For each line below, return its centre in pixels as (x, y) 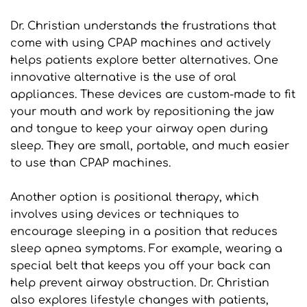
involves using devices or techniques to (125, 214)
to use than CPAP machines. (90, 163)
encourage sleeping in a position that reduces (144, 231)
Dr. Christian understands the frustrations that (143, 26)
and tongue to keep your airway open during (139, 128)
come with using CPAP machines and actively (140, 43)
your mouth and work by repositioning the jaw (142, 111)
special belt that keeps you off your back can (140, 266)
